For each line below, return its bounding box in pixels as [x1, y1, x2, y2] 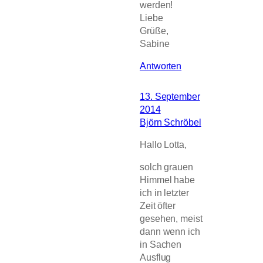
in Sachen [140, 239, 182, 250]
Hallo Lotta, [140, 139, 187, 150]
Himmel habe [140, 174, 195, 186]
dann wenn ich [140, 226, 200, 237]
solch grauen [140, 161, 193, 173]
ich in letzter [140, 187, 189, 198]
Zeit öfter [140, 200, 176, 211]
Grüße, [140, 25, 168, 36]
